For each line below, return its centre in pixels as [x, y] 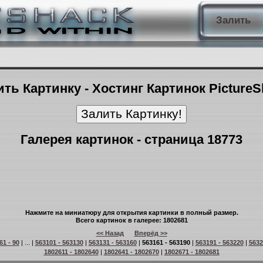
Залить [233, 20]
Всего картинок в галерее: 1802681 [131, 220]
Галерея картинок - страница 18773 [131, 139]
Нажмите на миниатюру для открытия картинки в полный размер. [131, 213]
